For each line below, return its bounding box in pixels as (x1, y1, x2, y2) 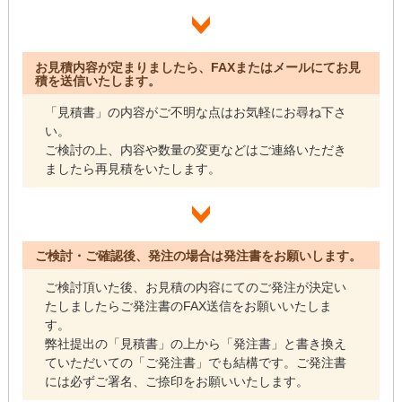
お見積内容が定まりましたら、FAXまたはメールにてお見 (35, 59, 362, 74)
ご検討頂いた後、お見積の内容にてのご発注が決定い (45, 280, 347, 295)
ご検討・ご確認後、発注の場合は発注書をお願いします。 (35, 249, 363, 264)
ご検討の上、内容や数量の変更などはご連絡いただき (45, 142, 347, 157)
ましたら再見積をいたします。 (45, 161, 222, 176)
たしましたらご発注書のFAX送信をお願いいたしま (45, 299, 333, 314)
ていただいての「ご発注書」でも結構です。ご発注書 (45, 355, 347, 371)
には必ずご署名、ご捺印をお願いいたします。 (45, 374, 310, 389)
